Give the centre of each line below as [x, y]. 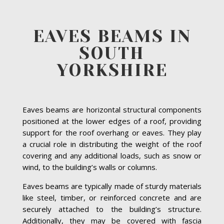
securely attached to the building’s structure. [112, 209]
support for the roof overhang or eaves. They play [112, 132]
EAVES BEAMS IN [112, 36]
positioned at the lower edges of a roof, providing [112, 121]
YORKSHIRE [112, 70]
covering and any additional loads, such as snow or [112, 155]
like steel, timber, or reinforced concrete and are [112, 197]
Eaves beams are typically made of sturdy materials [112, 186]
